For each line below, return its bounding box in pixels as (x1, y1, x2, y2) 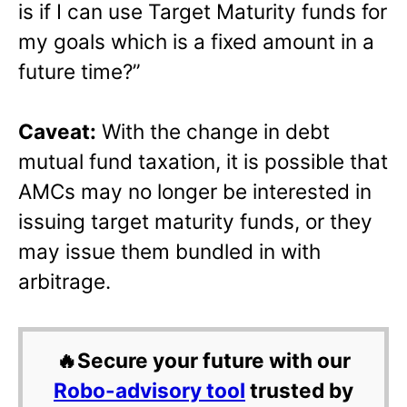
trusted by (245, 378, 353, 403)
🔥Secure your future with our (56, 348, 351, 373)
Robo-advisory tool (54, 378, 245, 403)
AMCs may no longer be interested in (18, 179, 372, 204)
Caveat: (18, 119, 96, 144)
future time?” (18, 58, 141, 84)
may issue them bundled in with (18, 239, 321, 264)
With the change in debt (96, 119, 330, 144)
